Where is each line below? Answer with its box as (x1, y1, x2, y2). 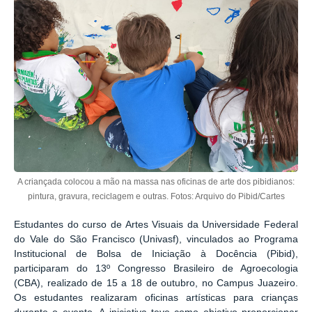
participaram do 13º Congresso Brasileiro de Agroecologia (14, 263, 298, 274)
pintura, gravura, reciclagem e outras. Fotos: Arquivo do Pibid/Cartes (27, 191, 285, 201)
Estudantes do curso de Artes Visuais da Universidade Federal (14, 219, 298, 231)
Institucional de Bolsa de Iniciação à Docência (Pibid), (14, 249, 298, 260)
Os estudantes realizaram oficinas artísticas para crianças (14, 292, 298, 304)
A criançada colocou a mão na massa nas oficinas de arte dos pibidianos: (17, 176, 295, 186)
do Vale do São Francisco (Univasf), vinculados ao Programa (14, 234, 298, 245)
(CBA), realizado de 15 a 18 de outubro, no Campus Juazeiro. (14, 278, 298, 289)
